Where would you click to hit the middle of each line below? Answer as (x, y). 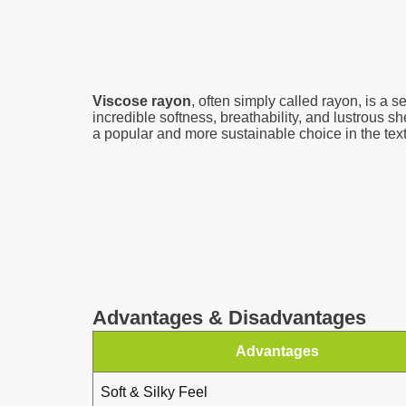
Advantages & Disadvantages (229, 318)
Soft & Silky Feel (154, 392)
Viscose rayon (142, 101)
